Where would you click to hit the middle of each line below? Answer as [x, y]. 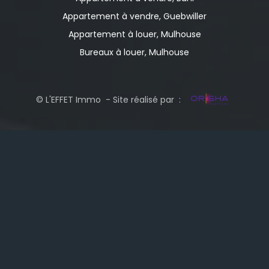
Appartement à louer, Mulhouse [134, 35]
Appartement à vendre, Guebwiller [134, 17]
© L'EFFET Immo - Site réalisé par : [109, 100]
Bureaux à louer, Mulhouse [134, 53]
